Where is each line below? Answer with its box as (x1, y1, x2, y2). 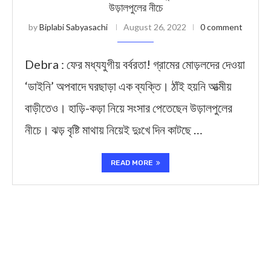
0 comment (200, 22, 243, 32)
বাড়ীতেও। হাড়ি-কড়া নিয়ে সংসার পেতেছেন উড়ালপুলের (25, 100, 232, 115)
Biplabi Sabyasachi (39, 22, 108, 32)
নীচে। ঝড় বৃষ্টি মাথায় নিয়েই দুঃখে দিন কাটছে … (25, 122, 203, 137)
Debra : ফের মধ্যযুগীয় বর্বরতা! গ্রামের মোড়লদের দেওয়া (25, 57, 245, 71)
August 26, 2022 (123, 22, 186, 32)
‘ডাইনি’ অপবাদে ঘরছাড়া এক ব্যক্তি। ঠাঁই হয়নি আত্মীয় (25, 79, 232, 93)
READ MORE (111, 158, 153, 167)
